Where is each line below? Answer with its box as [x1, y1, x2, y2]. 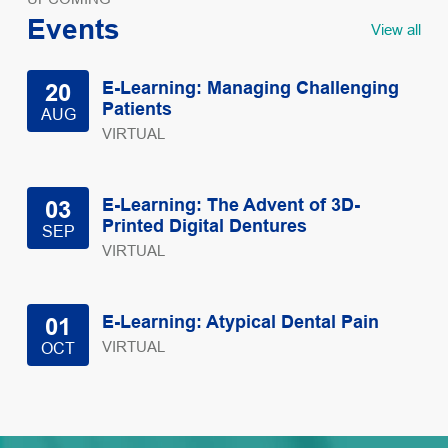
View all [371, 21, 421, 39]
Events [27, 13, 120, 45]
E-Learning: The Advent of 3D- [102, 194, 360, 215]
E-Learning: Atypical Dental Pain [102, 311, 379, 332]
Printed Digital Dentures [102, 215, 307, 236]
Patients [102, 98, 172, 119]
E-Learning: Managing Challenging [102, 77, 399, 98]
